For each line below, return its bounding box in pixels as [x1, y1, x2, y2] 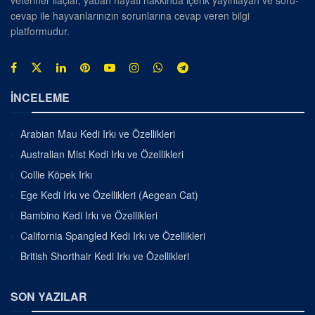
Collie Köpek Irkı [20, 167, 92, 182]
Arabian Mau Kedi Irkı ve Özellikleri [20, 127, 175, 141]
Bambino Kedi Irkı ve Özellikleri [20, 208, 157, 223]
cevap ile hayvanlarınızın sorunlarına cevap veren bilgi [11, 8, 250, 23]
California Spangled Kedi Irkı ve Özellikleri [20, 229, 205, 243]
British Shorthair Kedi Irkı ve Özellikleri [20, 249, 189, 264]
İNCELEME [11, 89, 70, 106]
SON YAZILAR [11, 288, 87, 305]
